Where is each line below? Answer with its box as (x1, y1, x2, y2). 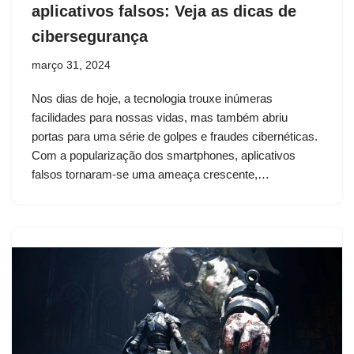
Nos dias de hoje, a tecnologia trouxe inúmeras (32, 91, 273, 105)
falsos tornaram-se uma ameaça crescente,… (32, 167, 273, 181)
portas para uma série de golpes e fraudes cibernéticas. (32, 129, 318, 143)
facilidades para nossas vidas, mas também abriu (32, 110, 288, 124)
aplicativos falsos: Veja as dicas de (32, 2, 296, 20)
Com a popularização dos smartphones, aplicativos (32, 148, 296, 162)
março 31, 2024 (32, 58, 111, 71)
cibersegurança (32, 27, 148, 45)
